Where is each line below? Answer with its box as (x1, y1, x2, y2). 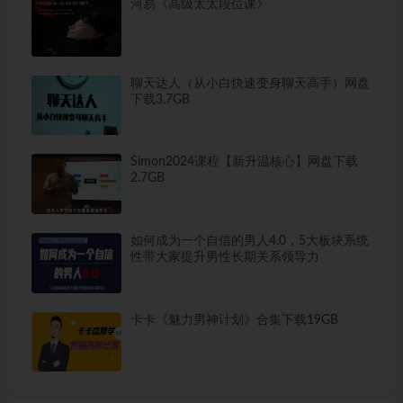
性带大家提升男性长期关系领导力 (130, 250, 319, 264)
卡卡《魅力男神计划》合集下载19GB (130, 313, 338, 327)
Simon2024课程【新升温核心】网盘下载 (130, 156, 358, 169)
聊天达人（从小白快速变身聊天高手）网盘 (130, 76, 370, 90)
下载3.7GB (130, 93, 190, 106)
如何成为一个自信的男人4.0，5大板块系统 (130, 234, 369, 247)
